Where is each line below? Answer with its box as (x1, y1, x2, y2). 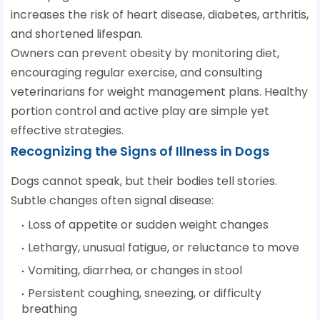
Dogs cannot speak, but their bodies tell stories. (11, 173, 277, 190)
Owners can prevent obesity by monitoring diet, (11, 45, 279, 62)
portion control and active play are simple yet (11, 103, 269, 120)
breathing (21, 301, 77, 318)
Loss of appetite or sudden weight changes (28, 216, 269, 234)
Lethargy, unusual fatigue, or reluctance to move (28, 239, 299, 256)
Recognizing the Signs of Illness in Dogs (11, 142, 269, 161)
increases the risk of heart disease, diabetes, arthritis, (11, 6, 309, 24)
